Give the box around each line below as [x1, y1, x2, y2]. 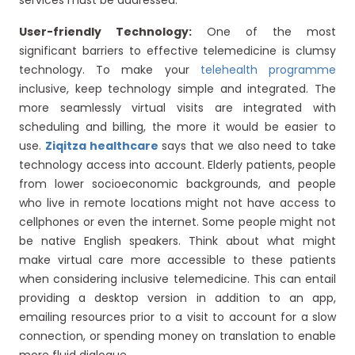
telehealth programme [200, 62, 337, 78]
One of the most [192, 24, 336, 40]
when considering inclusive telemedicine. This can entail [19, 271, 336, 287]
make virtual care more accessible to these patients [19, 252, 336, 268]
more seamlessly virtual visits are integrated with [19, 100, 336, 116]
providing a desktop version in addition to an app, [19, 290, 336, 306]
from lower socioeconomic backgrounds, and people [19, 176, 336, 192]
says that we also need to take [158, 138, 337, 154]
